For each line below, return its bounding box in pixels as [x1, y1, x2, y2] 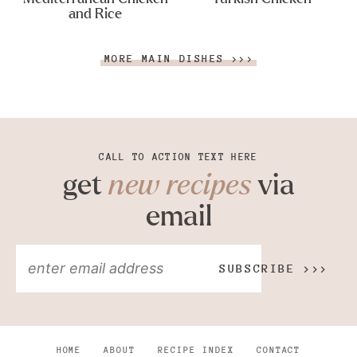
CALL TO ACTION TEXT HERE [99, 150, 258, 163]
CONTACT [256, 343, 301, 355]
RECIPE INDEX [158, 343, 234, 355]
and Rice [69, 6, 123, 22]
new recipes [108, 171, 251, 200]
